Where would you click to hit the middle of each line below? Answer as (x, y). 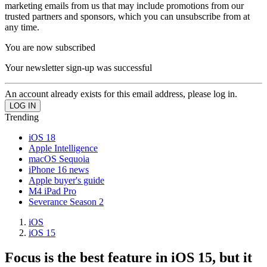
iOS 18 (42, 137)
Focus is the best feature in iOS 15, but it (128, 258)
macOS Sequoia (59, 159)
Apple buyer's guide (66, 180)
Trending (22, 117)
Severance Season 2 (66, 201)
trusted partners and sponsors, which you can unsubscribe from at (127, 16)
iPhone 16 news (59, 169)
